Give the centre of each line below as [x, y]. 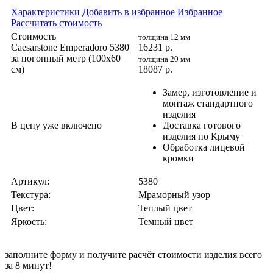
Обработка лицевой [204, 147]
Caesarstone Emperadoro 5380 [70, 48]
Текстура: [31, 195]
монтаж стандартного [208, 104]
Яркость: [29, 222]
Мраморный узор [174, 195]
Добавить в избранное [129, 12]
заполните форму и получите [66, 255]
